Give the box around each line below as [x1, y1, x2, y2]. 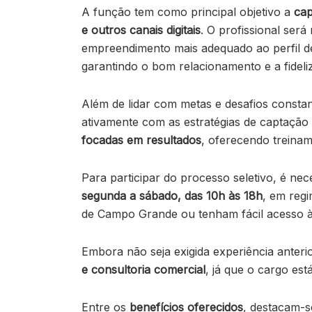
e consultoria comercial [81, 263, 205, 277]
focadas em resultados [81, 133, 201, 148]
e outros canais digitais [81, 23, 201, 38]
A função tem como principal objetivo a [81, 5, 294, 19]
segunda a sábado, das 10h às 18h [81, 189, 263, 203]
